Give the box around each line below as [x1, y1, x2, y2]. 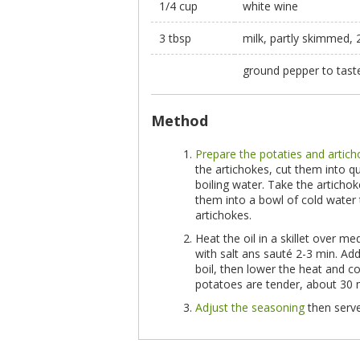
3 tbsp [159, 31, 191, 46]
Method [151, 111, 208, 130]
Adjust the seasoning [195, 300, 305, 315]
